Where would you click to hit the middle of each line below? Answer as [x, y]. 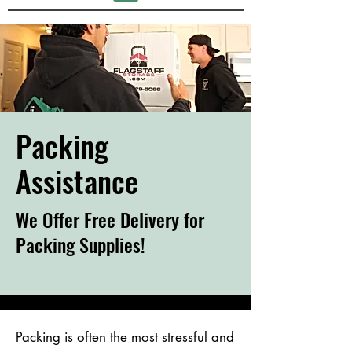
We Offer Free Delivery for [110, 219]
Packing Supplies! [81, 244]
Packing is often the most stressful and [125, 337]
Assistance [81, 180]
